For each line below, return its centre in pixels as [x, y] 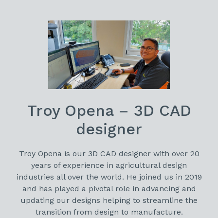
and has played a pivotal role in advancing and [109, 188]
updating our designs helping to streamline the [109, 200]
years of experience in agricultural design [109, 165]
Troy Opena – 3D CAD [109, 110]
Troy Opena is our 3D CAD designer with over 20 [109, 153]
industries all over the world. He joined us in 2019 [109, 177]
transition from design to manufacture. [109, 212]
